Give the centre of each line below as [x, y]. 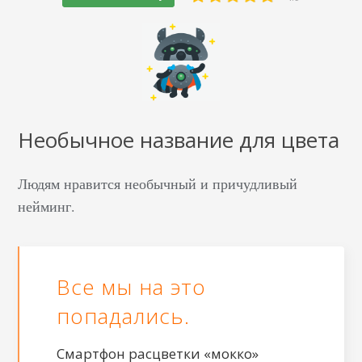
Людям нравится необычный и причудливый [158, 183]
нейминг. [47, 206]
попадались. [124, 316]
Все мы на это [132, 286]
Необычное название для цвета [179, 139]
